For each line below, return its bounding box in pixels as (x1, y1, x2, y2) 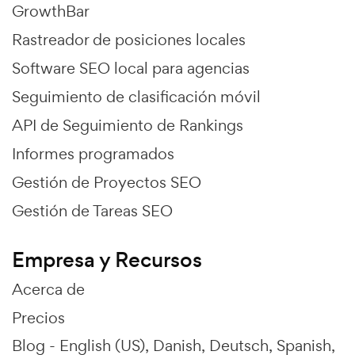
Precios (12, 307, 65, 328)
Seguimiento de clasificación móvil (12, 86, 261, 107)
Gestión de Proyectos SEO (12, 171, 201, 193)
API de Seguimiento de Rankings (12, 114, 243, 136)
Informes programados (12, 143, 174, 164)
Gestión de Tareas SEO (12, 200, 173, 221)
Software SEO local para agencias (12, 57, 250, 78)
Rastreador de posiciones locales (12, 29, 246, 50)
